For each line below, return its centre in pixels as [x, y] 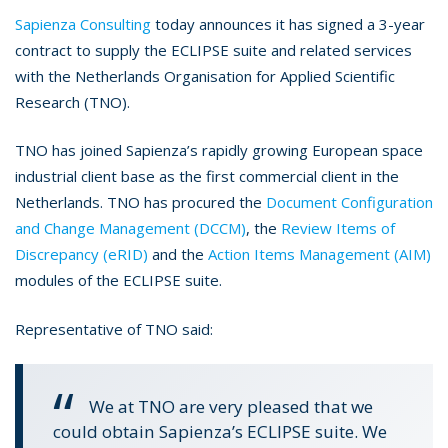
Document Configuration [349, 202]
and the [178, 254]
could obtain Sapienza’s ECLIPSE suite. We [220, 432]
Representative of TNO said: [114, 328]
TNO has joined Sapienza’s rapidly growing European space [219, 150]
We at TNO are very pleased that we [231, 407]
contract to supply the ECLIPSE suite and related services [213, 49]
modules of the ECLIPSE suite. [118, 280]
